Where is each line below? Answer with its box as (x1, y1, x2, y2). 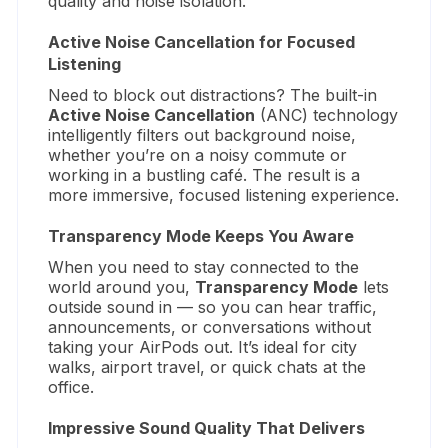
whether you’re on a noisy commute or (48, 144, 348, 165)
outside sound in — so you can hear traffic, (48, 296, 378, 317)
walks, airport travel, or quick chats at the (48, 356, 367, 377)
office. (48, 376, 95, 397)
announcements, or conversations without (48, 316, 372, 337)
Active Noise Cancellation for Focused (48, 31, 356, 52)
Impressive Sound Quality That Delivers (48, 417, 366, 438)
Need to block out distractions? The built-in (48, 84, 378, 105)
